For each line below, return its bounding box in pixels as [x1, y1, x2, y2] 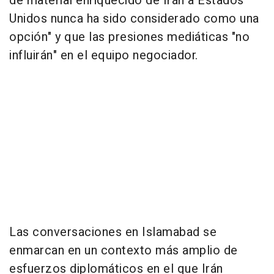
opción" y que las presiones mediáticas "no [9, 28, 250, 46]
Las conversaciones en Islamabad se [9, 223, 217, 242]
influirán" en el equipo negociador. [9, 46, 198, 65]
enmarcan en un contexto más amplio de [9, 242, 238, 260]
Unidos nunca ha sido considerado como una [9, 10, 259, 28]
